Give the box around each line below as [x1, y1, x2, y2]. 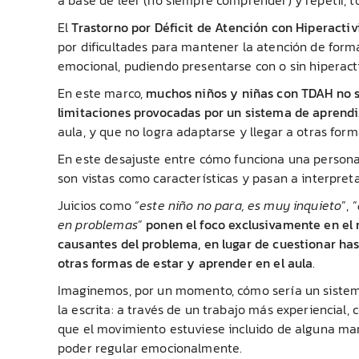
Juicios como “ [58, 195, 140, 215]
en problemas [58, 214, 138, 234]
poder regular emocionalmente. [58, 337, 243, 357]
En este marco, [58, 83, 147, 103]
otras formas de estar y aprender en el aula [58, 252, 313, 272]
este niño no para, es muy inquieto [139, 195, 342, 215]
